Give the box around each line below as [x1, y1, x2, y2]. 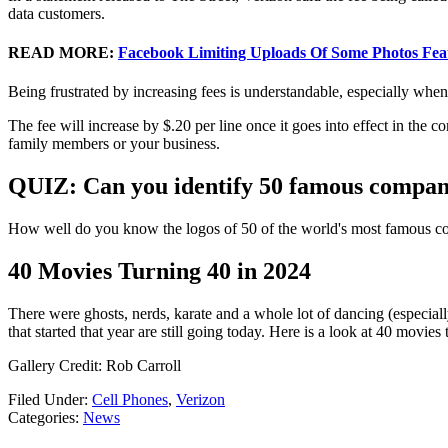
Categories [8, 408, 75, 426]
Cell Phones [92, 390, 168, 408]
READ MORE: [8, 44, 118, 62]
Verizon [176, 390, 225, 408]
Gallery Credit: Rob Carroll [8, 356, 181, 374]
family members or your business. [8, 135, 220, 153]
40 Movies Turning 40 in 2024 [8, 258, 311, 284]
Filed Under [8, 390, 84, 408]
